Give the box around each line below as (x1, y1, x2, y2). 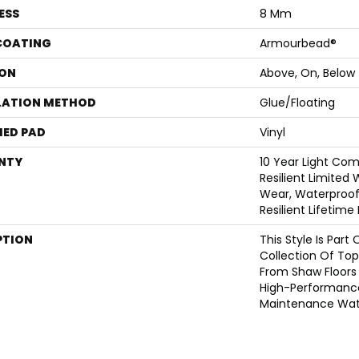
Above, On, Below (260, 65, 355, 82)
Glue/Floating (260, 95, 335, 111)
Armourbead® (260, 35, 337, 52)
